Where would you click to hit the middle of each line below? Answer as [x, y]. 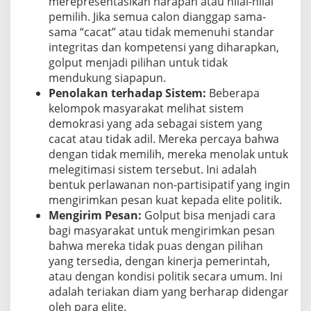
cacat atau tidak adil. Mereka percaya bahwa [164, 138]
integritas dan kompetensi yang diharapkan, [164, 47]
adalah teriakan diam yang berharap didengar [169, 291]
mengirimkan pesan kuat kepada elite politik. [165, 200]
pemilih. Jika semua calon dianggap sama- [157, 16]
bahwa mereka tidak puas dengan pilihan [156, 245]
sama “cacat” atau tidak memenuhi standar [161, 32]
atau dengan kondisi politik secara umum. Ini [166, 276]
